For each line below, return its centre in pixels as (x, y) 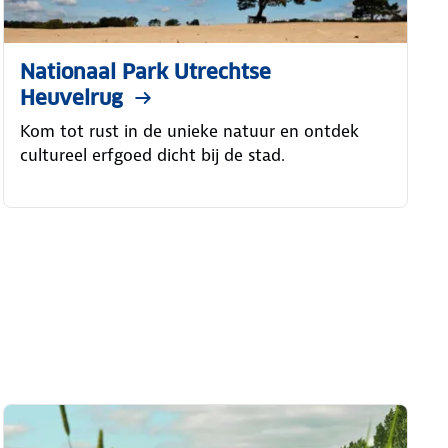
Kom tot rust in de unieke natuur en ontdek (189, 130)
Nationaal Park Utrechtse (145, 71)
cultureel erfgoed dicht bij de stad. (152, 154)
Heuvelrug (71, 97)
